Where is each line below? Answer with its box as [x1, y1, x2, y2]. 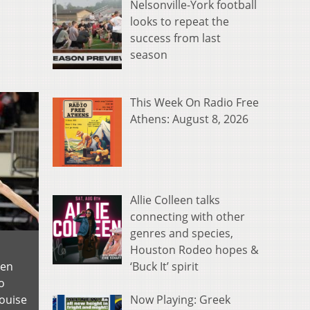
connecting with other [130, 209, 245, 225]
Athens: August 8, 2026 [130, 111, 248, 127]
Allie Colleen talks [130, 192, 220, 208]
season [130, 47, 167, 63]
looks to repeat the [130, 14, 229, 30]
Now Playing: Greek [130, 292, 230, 308]
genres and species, [130, 226, 233, 241]
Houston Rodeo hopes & [130, 242, 259, 258]
